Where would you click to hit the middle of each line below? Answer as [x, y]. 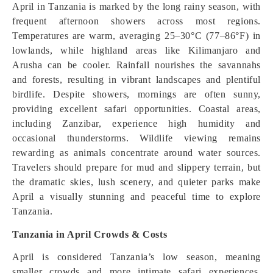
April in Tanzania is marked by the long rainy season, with [136, 6]
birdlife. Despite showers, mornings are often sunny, [136, 94]
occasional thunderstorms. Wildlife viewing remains [136, 138]
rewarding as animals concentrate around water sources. [136, 153]
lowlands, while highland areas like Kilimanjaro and [136, 50]
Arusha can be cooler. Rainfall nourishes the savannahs [136, 65]
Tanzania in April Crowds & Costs [90, 234]
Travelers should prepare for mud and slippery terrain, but [136, 167]
